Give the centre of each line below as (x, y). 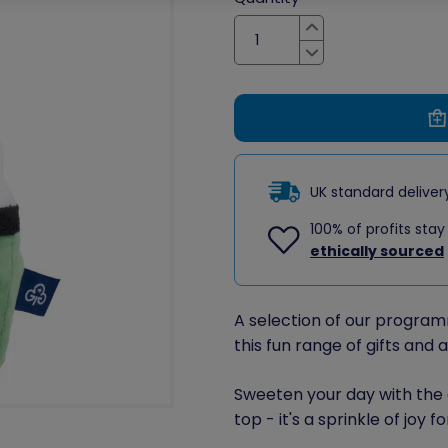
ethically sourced (376, 250)
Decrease (346, 63)
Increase (342, 37)
